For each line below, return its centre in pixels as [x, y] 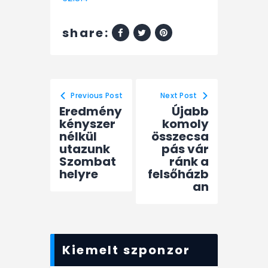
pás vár [185, 149]
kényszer [87, 124]
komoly [185, 124]
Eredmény [91, 112]
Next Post [179, 96]
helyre [79, 174]
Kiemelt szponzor [127, 250]
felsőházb [178, 174]
